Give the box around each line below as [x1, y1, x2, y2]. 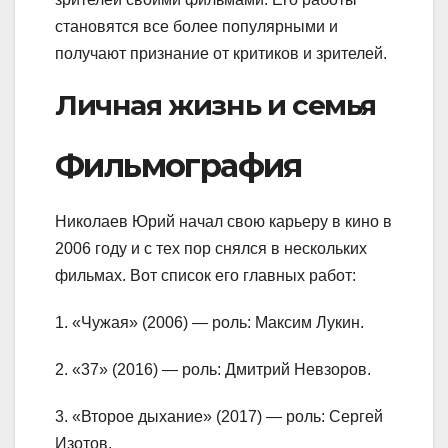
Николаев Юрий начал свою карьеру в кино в [55, 213, 392, 231]
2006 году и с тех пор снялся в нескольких [55, 240, 367, 258]
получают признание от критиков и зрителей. [55, 44, 387, 62]
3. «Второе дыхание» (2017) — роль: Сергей [55, 408, 383, 426]
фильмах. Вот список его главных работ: [55, 267, 356, 285]
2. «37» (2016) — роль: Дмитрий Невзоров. [55, 361, 371, 379]
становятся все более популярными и [55, 17, 338, 35]
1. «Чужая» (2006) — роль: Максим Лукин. [55, 314, 364, 332]
